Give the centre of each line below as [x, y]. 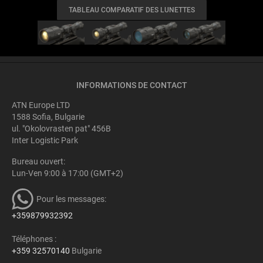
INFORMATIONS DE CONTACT [131, 85]
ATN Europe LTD [41, 105]
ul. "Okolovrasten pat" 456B [61, 128]
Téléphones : [34, 239]
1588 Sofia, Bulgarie [48, 117]
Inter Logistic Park [45, 140]
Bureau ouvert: [38, 161]
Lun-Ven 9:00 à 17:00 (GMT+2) [68, 173]
